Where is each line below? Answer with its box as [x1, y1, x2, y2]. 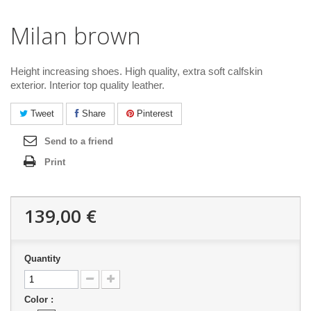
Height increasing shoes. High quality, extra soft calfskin [10, 65, 262, 77]
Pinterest [134, 108, 173, 119]
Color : [24, 294, 56, 305]
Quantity [24, 253, 60, 264]
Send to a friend [44, 136, 113, 146]
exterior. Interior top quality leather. [10, 79, 165, 91]
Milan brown [10, 20, 141, 51]
